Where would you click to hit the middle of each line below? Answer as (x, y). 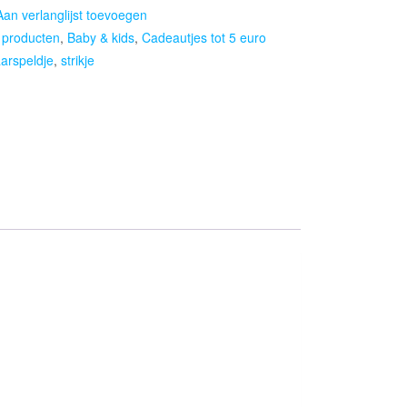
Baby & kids (101, 38)
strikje (78, 60)
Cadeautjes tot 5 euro (204, 38)
